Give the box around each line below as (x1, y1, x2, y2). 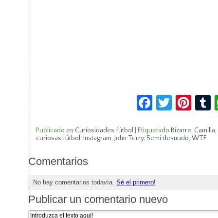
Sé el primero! (116, 178, 156, 186)
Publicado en (36, 127, 73, 134)
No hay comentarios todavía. (33, 178, 116, 186)
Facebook (152, 89, 217, 108)
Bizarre (170, 127, 191, 134)
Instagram (83, 134, 111, 142)
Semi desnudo (146, 134, 189, 142)
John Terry (114, 134, 144, 142)
